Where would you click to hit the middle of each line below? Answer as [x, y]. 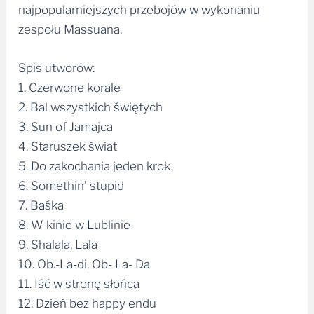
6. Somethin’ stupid [71, 186]
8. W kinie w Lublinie [75, 225]
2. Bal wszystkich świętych [91, 108]
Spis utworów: [57, 68]
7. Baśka [41, 206]
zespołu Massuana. [70, 30]
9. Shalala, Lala [58, 245]
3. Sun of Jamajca [66, 127]
